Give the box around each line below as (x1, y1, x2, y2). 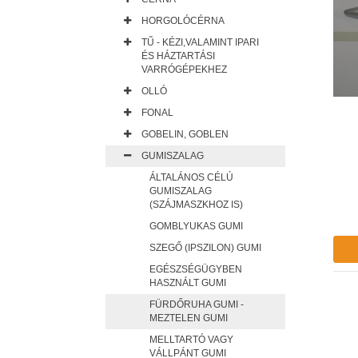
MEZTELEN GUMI (149, 312, 228, 324)
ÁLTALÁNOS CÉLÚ (149, 172, 233, 183)
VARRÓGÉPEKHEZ (141, 64, 227, 75)
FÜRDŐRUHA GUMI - (149, 299, 244, 310)
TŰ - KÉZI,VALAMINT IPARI (141, 37, 259, 48)
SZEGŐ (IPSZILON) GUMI (149, 242, 261, 253)
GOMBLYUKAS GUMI (149, 221, 243, 232)
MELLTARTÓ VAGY (149, 334, 233, 345)
